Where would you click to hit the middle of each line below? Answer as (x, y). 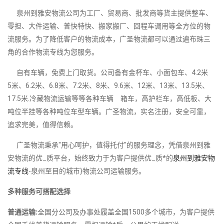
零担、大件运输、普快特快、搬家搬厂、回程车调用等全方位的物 (109, 26)
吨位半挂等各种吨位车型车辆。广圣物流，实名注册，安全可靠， (109, 111)
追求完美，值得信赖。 (42, 124)
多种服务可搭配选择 (39, 191)
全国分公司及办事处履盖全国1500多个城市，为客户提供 (126, 212)
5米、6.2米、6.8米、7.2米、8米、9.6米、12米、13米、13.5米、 (108, 85)
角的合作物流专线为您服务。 (53, 52)
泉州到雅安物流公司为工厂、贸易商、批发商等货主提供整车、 (110, 13)
